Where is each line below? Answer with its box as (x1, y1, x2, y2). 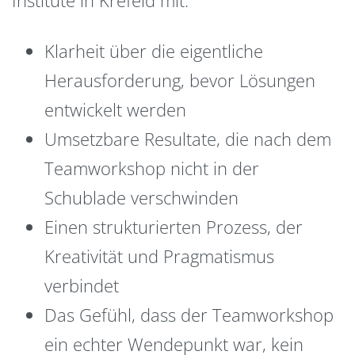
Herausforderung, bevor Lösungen (44, 68, 316, 93)
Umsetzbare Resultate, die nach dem (44, 127, 332, 151)
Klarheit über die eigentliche (44, 39, 264, 63)
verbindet (44, 273, 120, 298)
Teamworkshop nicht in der (44, 156, 260, 181)
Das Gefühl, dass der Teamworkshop (44, 303, 334, 327)
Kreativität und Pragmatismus (44, 244, 275, 269)
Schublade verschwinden (44, 185, 239, 210)
